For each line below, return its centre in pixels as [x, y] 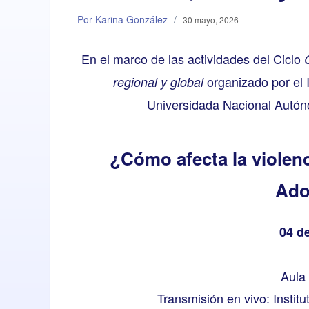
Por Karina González [122, 20]
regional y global [158, 82]
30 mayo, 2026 [211, 20]
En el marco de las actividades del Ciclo [192, 59]
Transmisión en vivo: [215, 298]
